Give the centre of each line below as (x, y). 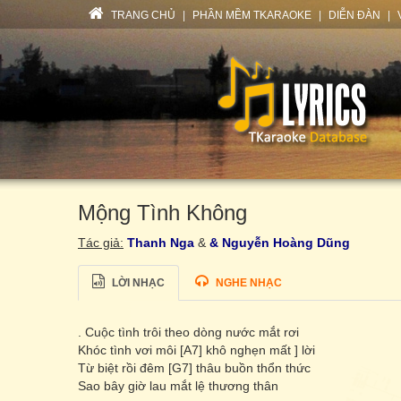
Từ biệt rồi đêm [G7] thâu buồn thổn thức (194, 368)
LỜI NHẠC (137, 283)
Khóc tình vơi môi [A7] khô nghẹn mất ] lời (196, 350)
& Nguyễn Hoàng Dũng (280, 243)
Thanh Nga (161, 243)
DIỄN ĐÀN (354, 15)
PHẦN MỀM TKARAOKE (252, 15)
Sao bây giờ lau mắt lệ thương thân (178, 386)
